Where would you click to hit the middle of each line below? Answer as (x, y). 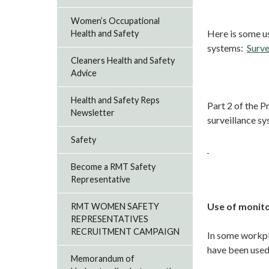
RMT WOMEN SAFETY (115, 207)
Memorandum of (103, 259)
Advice (84, 73)
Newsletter (93, 113)
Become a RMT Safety (113, 167)
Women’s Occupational (116, 21)
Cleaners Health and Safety (123, 61)
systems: (227, 48)
